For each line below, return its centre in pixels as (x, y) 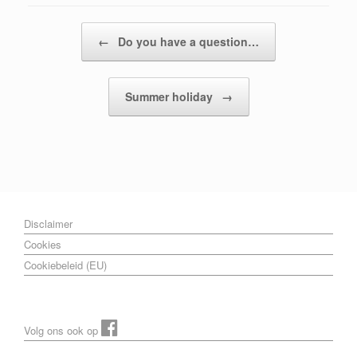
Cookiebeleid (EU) (65, 265)
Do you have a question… (187, 41)
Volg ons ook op (63, 330)
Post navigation (64, 30)
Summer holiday (170, 96)
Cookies (43, 244)
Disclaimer (48, 224)
